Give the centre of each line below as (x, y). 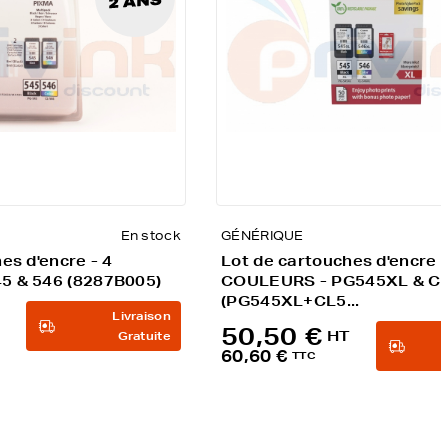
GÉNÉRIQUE (262, 235)
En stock (150, 235)
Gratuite (144, 336)
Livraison (141, 316)
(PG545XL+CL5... (290, 301)
